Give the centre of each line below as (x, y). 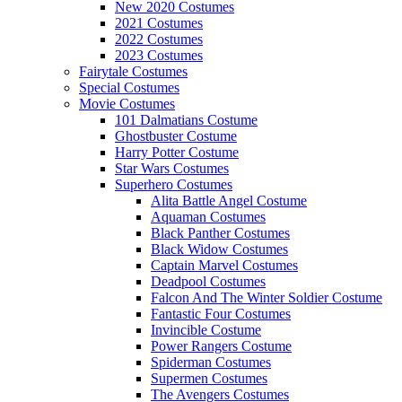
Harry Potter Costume (177, 152)
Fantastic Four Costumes (221, 314)
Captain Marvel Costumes (224, 265)
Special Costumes (129, 87)
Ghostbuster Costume (176, 136)
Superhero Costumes (174, 184)
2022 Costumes (159, 39)
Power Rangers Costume (221, 346)
